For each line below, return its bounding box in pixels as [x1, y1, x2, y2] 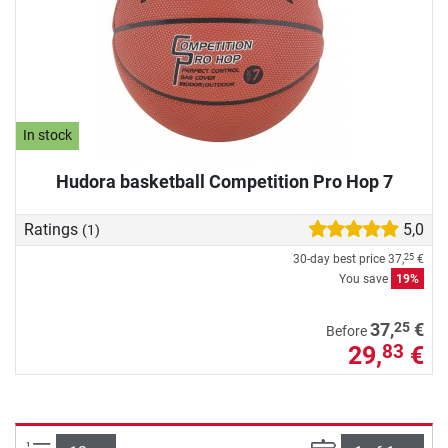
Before [326, 322, 370, 340]
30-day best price [293, 251, 388, 266]
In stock [23, 127, 73, 145]
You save [339, 271, 391, 286]
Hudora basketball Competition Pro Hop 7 [55, 170, 393, 192]
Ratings [24, 219, 82, 239]
